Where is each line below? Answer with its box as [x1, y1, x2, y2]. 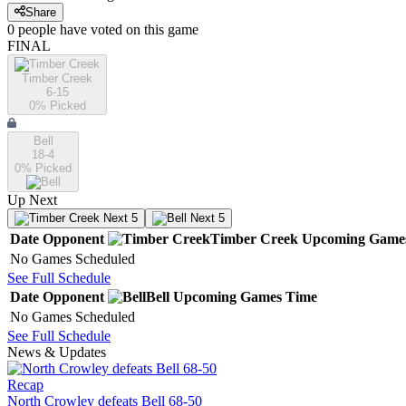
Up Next [7, 192, 57, 208]
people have [18, 22, 87, 38]
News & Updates [7, 344, 106, 361]
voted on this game [87, 22, 198, 38]
